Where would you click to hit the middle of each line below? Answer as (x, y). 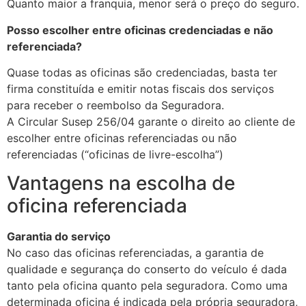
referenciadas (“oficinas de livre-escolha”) (115, 155)
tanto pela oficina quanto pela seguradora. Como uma (147, 286)
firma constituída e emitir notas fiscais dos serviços (140, 89)
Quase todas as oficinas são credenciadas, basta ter (142, 73)
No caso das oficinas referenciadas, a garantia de (135, 253)
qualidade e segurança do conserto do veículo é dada (147, 269)
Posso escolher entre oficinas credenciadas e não (140, 30)
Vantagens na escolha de (121, 183)
